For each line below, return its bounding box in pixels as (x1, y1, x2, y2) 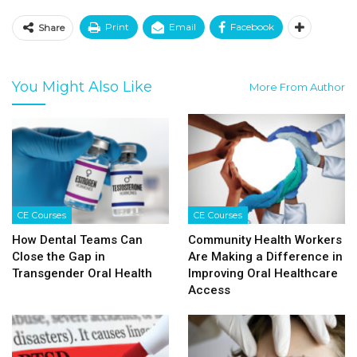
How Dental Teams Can (12, 232, 143, 247)
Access (188, 282, 230, 297)
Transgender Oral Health (12, 265, 152, 280)
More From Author (249, 80, 345, 94)
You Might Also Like (12, 78, 152, 96)
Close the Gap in (12, 249, 105, 264)
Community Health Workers (188, 232, 342, 247)
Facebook (230, 21, 274, 33)
